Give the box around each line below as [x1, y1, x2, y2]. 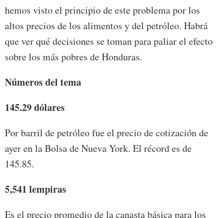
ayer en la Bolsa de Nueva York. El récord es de [5, 142, 192, 155]
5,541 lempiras [5, 182, 66, 197]
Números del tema [5, 75, 81, 90]
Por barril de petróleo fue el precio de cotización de [5, 126, 208, 140]
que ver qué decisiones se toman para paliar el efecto [5, 35, 213, 48]
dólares [34, 100, 65, 115]
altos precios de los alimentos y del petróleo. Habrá [5, 19, 208, 33]
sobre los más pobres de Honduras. [5, 50, 142, 64]
